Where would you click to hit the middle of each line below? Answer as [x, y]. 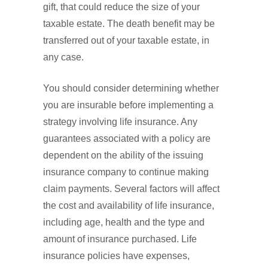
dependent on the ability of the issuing [123, 156]
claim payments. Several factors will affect [131, 189]
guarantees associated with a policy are [127, 139]
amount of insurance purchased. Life [120, 239]
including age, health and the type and [124, 223]
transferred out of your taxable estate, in [126, 41]
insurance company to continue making [126, 172]
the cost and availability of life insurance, [129, 206]
